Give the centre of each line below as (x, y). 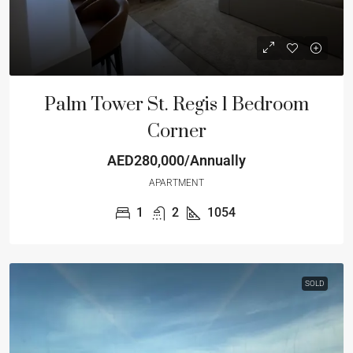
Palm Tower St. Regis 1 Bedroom (176, 105)
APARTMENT (176, 183)
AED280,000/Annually (176, 160)
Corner (176, 132)
